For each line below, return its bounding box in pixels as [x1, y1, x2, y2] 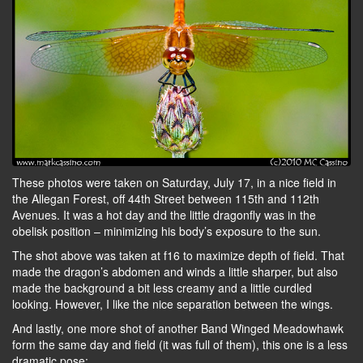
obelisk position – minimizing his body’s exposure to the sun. [12, 223, 321, 240]
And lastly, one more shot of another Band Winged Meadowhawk [12, 320, 344, 337]
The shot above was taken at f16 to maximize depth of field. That [12, 247, 344, 264]
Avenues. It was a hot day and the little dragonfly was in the [12, 207, 316, 224]
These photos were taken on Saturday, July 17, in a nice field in [12, 174, 336, 191]
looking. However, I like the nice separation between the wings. [12, 296, 333, 313]
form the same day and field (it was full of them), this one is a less [12, 336, 348, 353]
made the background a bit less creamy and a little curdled [12, 280, 312, 297]
